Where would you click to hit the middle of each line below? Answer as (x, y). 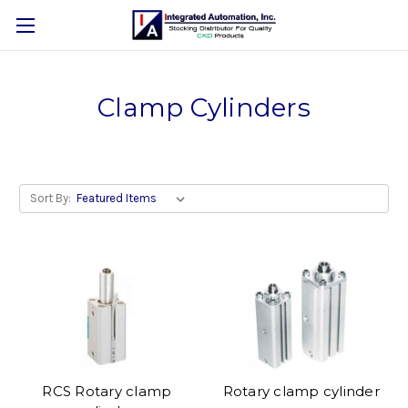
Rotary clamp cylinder (301, 391)
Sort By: (50, 198)
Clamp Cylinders (204, 107)
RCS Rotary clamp (107, 391)
